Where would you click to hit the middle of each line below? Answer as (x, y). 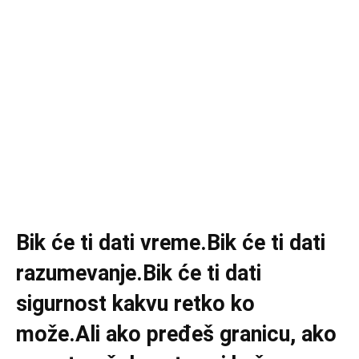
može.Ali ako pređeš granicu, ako (176, 334)
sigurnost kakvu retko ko (135, 304)
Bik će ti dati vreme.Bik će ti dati (171, 243)
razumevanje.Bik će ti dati (139, 273)
